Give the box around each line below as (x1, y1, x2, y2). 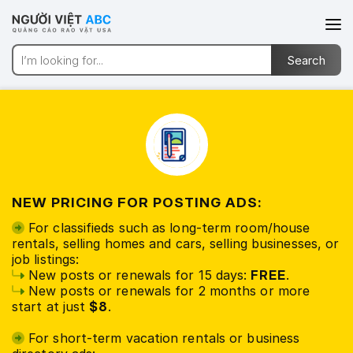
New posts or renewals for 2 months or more (24, 283, 310, 299)
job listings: (12, 251, 80, 267)
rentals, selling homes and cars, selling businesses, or (12, 236, 340, 251)
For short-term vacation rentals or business (24, 330, 300, 346)
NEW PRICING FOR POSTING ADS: (12, 194, 262, 210)
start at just (12, 299, 90, 314)
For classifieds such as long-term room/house (24, 220, 310, 236)
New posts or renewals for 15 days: (24, 267, 251, 283)
